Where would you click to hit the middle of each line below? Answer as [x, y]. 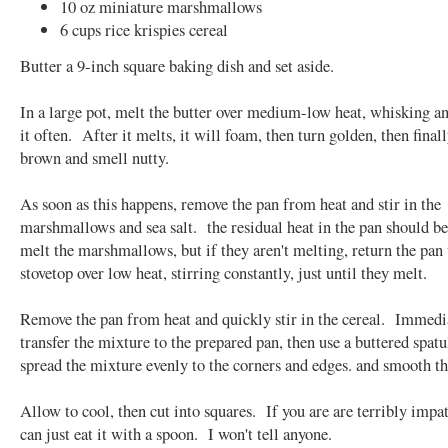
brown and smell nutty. [99, 157]
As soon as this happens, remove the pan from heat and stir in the [230, 203]
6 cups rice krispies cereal [144, 29]
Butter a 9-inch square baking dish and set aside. [177, 65]
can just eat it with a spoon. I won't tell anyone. [176, 433]
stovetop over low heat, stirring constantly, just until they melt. [223, 272]
